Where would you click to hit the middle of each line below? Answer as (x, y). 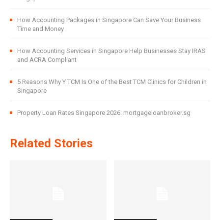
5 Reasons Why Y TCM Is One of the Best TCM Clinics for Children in (112, 82)
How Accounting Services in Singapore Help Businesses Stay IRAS (111, 51)
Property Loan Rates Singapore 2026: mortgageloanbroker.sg (104, 112)
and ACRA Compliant (47, 59)
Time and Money (41, 28)
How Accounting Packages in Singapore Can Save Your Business (109, 20)
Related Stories (51, 143)
